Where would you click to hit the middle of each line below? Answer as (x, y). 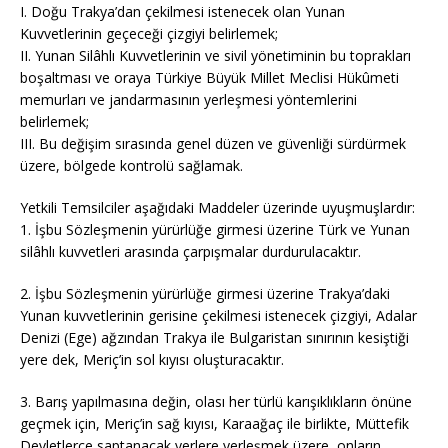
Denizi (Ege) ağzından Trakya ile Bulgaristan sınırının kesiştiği (214, 337)
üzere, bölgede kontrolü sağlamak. (131, 165)
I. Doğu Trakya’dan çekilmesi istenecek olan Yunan (182, 11)
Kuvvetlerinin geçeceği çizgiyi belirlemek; (149, 33)
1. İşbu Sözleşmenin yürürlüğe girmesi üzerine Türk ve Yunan (215, 229)
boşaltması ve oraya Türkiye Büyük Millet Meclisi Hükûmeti (209, 77)
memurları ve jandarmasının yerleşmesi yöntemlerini (188, 99)
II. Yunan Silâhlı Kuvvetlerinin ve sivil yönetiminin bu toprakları (215, 55)
